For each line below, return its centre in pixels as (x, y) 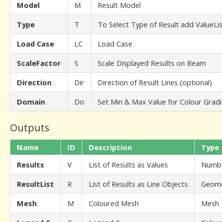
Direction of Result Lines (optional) (155, 82)
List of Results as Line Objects (138, 184)
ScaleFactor (39, 63)
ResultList (35, 184)
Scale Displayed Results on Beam (152, 63)
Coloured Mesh (114, 203)
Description (110, 147)
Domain (31, 102)
